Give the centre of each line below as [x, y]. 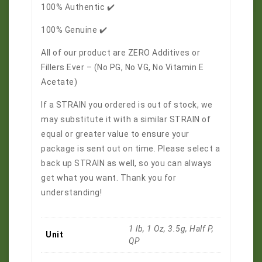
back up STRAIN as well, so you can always [127, 163]
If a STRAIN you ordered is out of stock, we [127, 105]
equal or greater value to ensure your [115, 134]
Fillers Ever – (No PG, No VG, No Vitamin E [122, 68]
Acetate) [59, 82]
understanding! [71, 193]
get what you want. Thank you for [108, 178]
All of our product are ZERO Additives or [120, 53]
